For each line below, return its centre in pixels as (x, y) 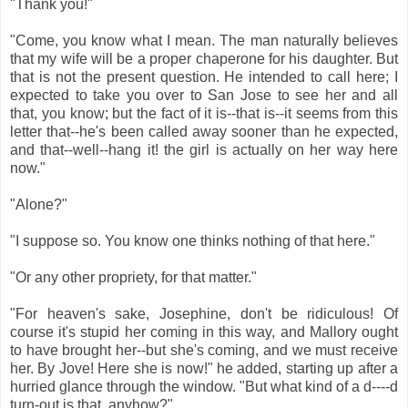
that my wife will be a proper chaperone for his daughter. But (204, 58)
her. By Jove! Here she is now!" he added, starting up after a (204, 368)
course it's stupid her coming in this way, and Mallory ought (204, 331)
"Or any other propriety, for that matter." (133, 277)
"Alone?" (39, 204)
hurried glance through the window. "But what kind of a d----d (204, 386)
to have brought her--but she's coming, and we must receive (204, 350)
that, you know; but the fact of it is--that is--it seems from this (204, 113)
